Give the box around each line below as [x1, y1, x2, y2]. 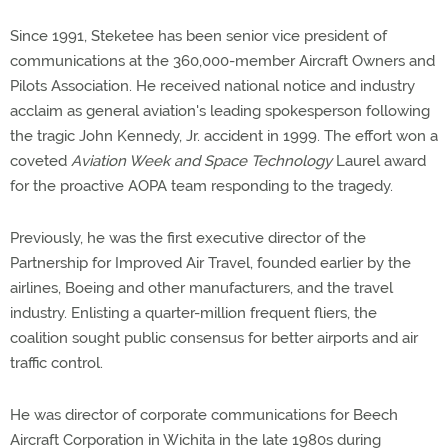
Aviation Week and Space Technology [71, 152, 332, 170]
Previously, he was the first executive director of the [10, 229, 366, 247]
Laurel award [332, 152, 426, 170]
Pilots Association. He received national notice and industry [10, 77, 415, 95]
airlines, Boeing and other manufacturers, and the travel [10, 279, 393, 297]
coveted [10, 152, 71, 170]
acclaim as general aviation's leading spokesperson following [10, 102, 430, 120]
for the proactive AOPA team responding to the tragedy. [10, 177, 393, 195]
